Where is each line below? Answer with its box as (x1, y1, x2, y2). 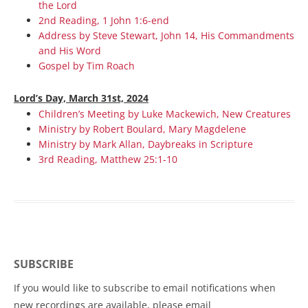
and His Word (38, 44, 101, 57)
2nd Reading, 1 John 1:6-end (38, 14, 169, 27)
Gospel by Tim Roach (38, 59, 135, 72)
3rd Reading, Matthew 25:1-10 (38, 153, 177, 166)
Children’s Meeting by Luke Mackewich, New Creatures (38, 107, 291, 120)
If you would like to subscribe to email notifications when (14, 281, 276, 294)
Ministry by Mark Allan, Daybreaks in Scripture (38, 137, 253, 151)
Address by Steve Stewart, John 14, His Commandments (38, 29, 294, 42)
